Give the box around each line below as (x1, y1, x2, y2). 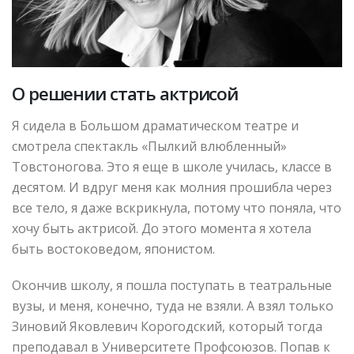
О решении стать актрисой (12, 81, 239, 107)
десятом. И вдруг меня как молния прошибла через (12, 179, 332, 197)
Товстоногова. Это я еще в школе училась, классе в (12, 158, 332, 176)
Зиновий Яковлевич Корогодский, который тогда (12, 318, 322, 336)
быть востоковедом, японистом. (12, 240, 215, 258)
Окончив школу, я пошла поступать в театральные (12, 277, 332, 295)
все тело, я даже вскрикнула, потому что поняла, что (12, 199, 341, 217)
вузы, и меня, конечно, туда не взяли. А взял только (12, 297, 333, 315)
